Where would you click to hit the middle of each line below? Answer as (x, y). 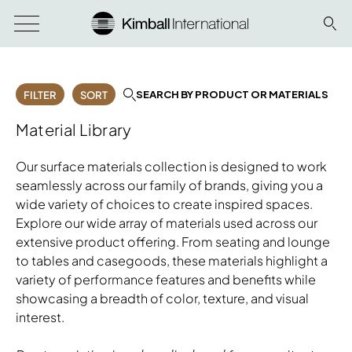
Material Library (74, 130)
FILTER (40, 95)
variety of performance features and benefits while (166, 280)
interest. (40, 317)
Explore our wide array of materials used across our (167, 223)
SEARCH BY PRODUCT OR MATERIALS (233, 95)
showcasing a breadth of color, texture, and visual (162, 299)
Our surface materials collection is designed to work (171, 167)
